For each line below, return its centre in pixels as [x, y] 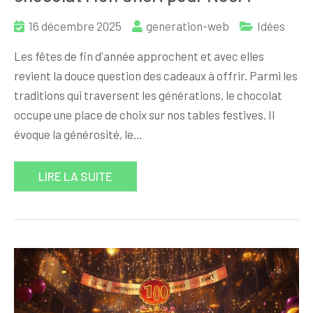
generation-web [188, 26]
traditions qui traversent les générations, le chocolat [148, 95]
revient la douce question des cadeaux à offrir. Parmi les [156, 76]
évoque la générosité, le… [78, 134]
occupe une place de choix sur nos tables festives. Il [144, 115]
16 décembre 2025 [75, 26]
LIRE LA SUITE [75, 176]
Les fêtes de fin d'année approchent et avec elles [139, 56]
